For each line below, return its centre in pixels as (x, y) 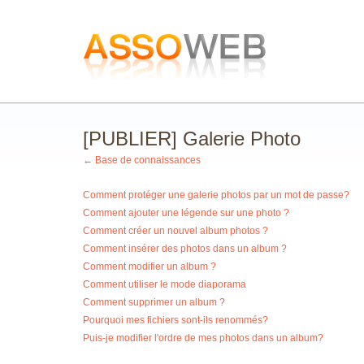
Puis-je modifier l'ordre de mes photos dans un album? (203, 338)
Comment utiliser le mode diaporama (165, 284)
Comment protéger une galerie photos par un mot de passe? (216, 195)
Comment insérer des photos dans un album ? (185, 249)
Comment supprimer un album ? (154, 302)
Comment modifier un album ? (149, 266)
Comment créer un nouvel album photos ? (175, 231)
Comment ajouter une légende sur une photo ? (186, 213)
